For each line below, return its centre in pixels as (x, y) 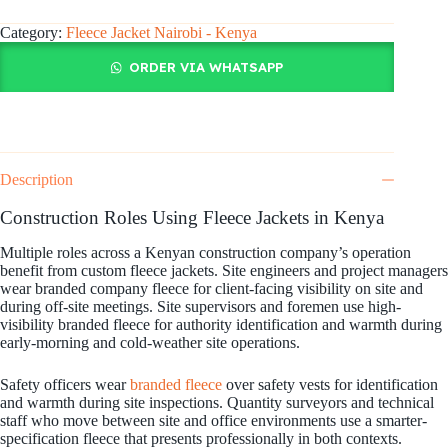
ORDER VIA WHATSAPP (206, 67)
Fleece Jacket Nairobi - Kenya (161, 33)
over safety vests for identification (330, 384)
